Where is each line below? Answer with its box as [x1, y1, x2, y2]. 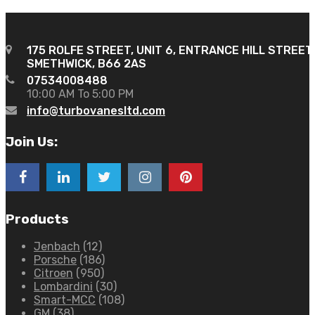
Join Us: [6, 134, 58, 150]
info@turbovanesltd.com [27, 104, 165, 118]
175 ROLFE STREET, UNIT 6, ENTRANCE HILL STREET [27, 44, 313, 58]
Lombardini [34, 280, 93, 294]
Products [6, 211, 69, 227]
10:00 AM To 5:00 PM [27, 87, 134, 101]
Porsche [34, 253, 77, 267]
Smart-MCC [34, 293, 96, 307]
